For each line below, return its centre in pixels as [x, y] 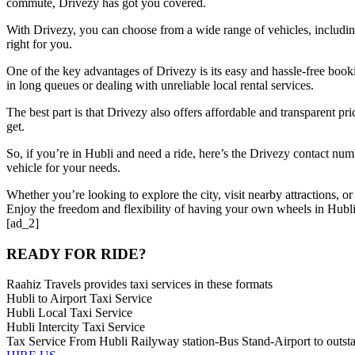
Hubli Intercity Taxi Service [76, 327]
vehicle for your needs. [63, 167]
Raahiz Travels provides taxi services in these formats [139, 284]
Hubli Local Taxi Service [69, 313]
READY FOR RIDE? [76, 254]
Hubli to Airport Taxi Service [79, 299]
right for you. [39, 44]
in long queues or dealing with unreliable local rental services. [160, 85]
